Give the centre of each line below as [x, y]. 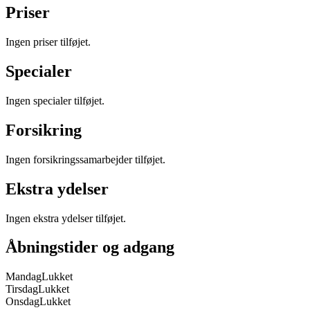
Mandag [24, 277]
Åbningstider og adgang [90, 247]
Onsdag [22, 302]
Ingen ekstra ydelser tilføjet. [66, 218]
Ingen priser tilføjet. [48, 42]
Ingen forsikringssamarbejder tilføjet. [85, 159]
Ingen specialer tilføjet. [55, 100]
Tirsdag [22, 289]
